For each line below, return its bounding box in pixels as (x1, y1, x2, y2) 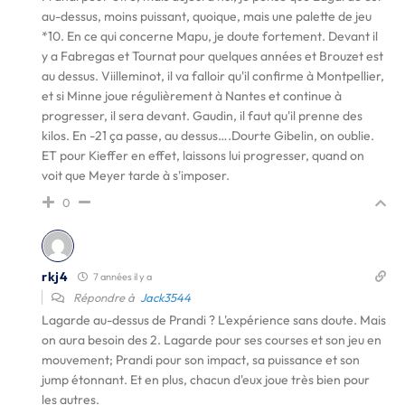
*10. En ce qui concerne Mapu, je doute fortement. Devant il (42, 28, 378, 44)
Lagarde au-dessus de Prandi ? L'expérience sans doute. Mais (42, 312, 386, 328)
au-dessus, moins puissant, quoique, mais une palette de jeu (42, 8, 372, 24)
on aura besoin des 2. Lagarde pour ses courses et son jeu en (42, 332, 381, 348)
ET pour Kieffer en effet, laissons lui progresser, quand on (42, 147, 364, 164)
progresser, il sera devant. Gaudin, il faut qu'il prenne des (42, 108, 363, 124)
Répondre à (71, 290, 140, 305)
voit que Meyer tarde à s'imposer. (42, 167, 230, 184)
